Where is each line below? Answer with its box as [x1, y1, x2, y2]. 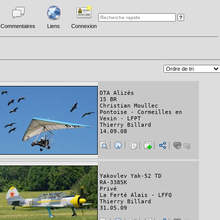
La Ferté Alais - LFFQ [100, 192, 172, 199]
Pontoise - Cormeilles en [100, 109, 182, 115]
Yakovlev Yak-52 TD [100, 173, 162, 180]
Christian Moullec [100, 102, 158, 109]
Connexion [71, 23, 97, 29]
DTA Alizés [100, 89, 134, 96]
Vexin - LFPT [100, 115, 141, 122]
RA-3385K [100, 179, 127, 186]
